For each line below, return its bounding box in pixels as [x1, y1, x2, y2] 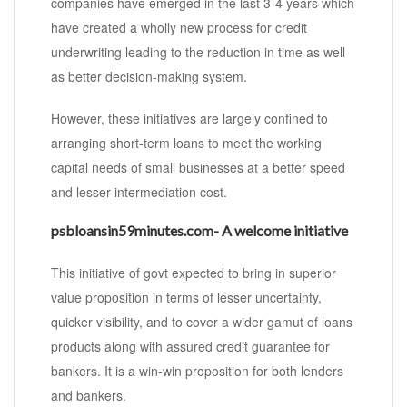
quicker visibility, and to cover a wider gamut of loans [51, 313, 352, 332]
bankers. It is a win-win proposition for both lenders [51, 362, 343, 381]
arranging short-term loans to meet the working [51, 134, 322, 153]
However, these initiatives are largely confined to [51, 109, 328, 128]
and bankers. [51, 386, 126, 405]
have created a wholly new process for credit [51, 18, 307, 37]
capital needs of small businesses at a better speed [51, 158, 345, 177]
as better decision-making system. [51, 67, 247, 86]
